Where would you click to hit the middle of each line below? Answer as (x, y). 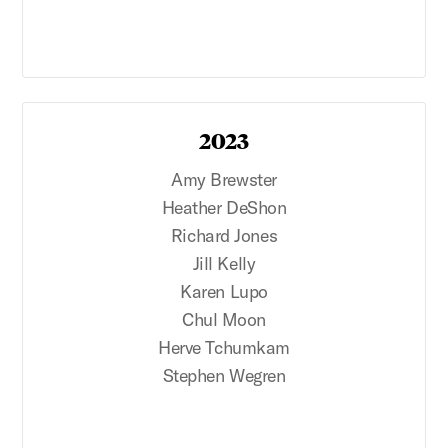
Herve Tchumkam (224, 347)
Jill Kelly (224, 263)
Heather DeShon (224, 207)
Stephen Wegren (224, 375)
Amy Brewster (224, 179)
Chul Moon (223, 319)
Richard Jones (224, 235)
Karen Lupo (224, 291)
